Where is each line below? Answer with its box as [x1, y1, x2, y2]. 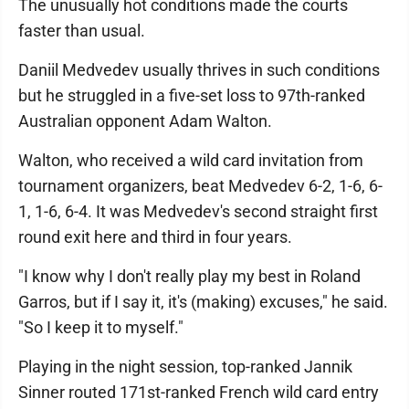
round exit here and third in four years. [18, 226, 292, 246]
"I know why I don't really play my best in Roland [18, 266, 361, 286]
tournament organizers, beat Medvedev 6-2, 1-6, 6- [18, 175, 383, 195]
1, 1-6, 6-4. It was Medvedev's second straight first [18, 201, 378, 221]
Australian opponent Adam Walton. [18, 110, 272, 131]
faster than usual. [18, 20, 145, 40]
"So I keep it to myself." [18, 317, 184, 337]
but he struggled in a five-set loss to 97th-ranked [18, 85, 365, 105]
